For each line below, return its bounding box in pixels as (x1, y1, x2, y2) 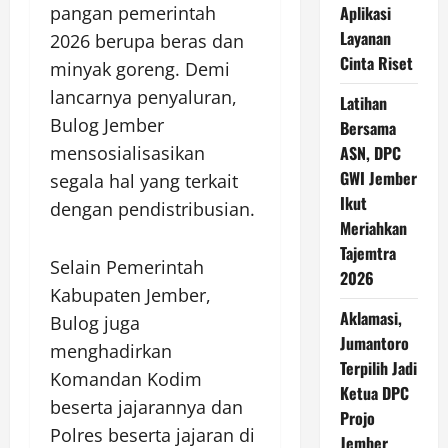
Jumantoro (339, 331, 409, 355)
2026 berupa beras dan (50, 29, 244, 53)
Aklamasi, (339, 306, 402, 330)
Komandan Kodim (50, 367, 202, 391)
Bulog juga (50, 311, 140, 335)
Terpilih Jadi (339, 356, 417, 380)
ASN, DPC (339, 141, 401, 165)
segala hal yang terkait (50, 169, 238, 193)
